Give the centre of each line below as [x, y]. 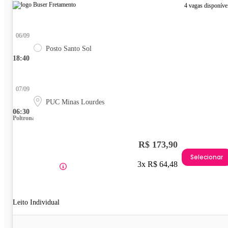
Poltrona [24, 118]
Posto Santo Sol [69, 48]
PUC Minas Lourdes [75, 102]
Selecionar [207, 157]
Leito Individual [36, 202]
